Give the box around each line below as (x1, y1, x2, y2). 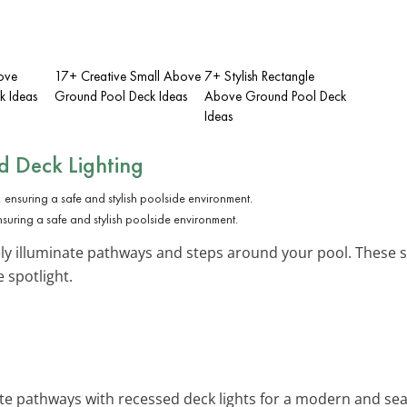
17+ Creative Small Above (55, 66, 201, 85)
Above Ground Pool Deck (204, 86, 346, 105)
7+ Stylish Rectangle (204, 66, 314, 85)
